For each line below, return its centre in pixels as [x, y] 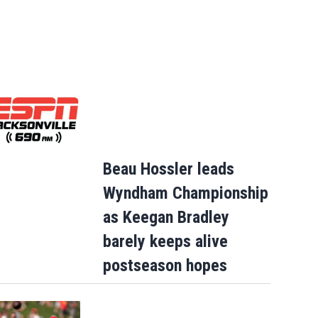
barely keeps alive [165, 242]
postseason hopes [165, 266]
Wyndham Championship [185, 193]
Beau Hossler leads [168, 169]
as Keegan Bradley [166, 218]
